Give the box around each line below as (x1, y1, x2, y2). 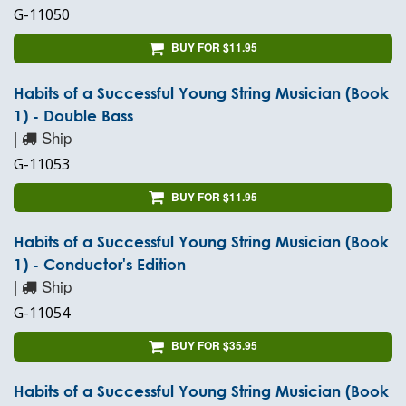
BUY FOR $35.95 (171, 337, 257, 354)
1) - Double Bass (14, 106, 133, 124)
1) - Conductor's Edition (14, 256, 186, 274)
